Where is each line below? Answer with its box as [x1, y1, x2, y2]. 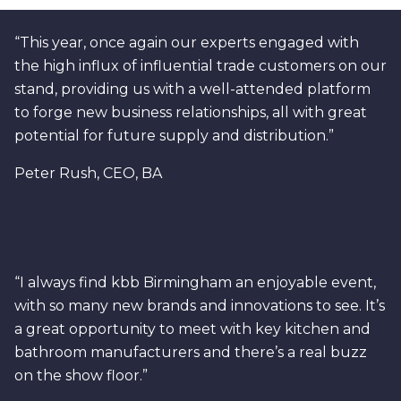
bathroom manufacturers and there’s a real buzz [14, 344, 367, 361]
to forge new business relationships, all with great [14, 104, 367, 121]
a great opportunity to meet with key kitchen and [14, 320, 371, 337]
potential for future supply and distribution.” [14, 127, 334, 144]
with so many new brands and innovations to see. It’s [14, 297, 385, 314]
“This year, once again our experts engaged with [14, 34, 359, 51]
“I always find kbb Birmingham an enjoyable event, [14, 274, 376, 291]
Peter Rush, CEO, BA [14, 165, 162, 182]
